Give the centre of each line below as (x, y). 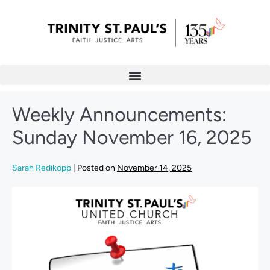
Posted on (96, 168)
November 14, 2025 (154, 168)
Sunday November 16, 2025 (132, 137)
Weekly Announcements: (119, 115)
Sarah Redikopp (42, 168)
